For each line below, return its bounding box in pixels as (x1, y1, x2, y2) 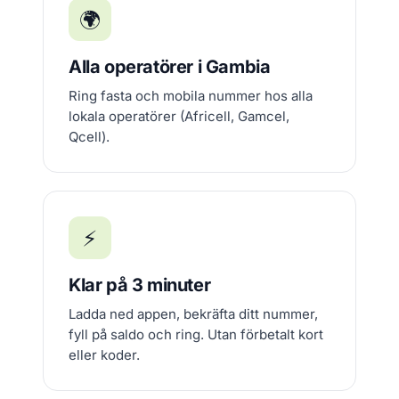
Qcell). (69, 128, 110, 145)
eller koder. (69, 346, 140, 363)
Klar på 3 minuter (69, 274, 211, 296)
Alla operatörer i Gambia (69, 56, 271, 77)
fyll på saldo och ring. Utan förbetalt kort (69, 326, 323, 343)
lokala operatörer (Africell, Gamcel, (69, 108, 289, 125)
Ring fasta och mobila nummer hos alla (69, 87, 313, 104)
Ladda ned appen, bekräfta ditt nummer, (69, 305, 318, 322)
